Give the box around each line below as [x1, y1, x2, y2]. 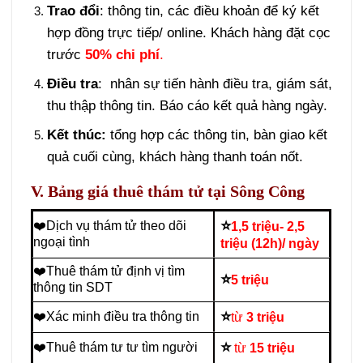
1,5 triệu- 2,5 [230, 219, 305, 233]
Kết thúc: [46, 127, 106, 143]
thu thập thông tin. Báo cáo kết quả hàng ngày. [46, 97, 327, 113]
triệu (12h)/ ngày [220, 236, 319, 250]
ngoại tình [33, 234, 91, 249]
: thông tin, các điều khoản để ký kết [99, 2, 319, 19]
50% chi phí [84, 46, 160, 62]
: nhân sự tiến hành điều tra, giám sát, [97, 75, 332, 92]
